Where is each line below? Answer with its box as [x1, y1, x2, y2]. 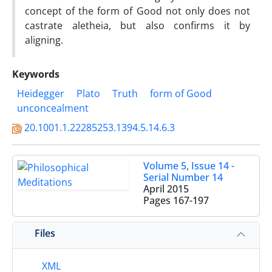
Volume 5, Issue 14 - [143, 159, 234, 172]
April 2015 [143, 182, 189, 195]
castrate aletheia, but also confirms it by [25, 19, 250, 32]
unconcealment [17, 101, 89, 115]
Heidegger [17, 87, 64, 100]
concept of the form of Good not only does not [25, 4, 250, 18]
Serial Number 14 [143, 171, 223, 184]
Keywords [12, 67, 59, 81]
